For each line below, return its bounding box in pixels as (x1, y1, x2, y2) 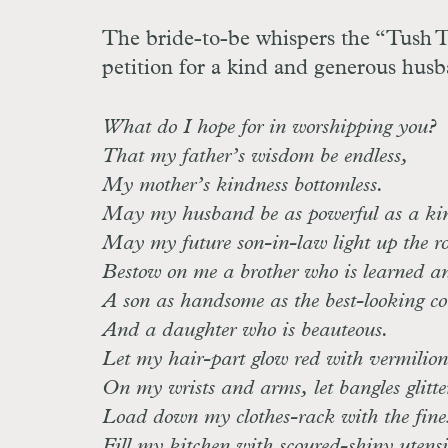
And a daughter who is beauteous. (102, 320, 389, 342)
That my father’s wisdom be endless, (102, 146, 408, 168)
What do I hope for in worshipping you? (102, 117, 437, 139)
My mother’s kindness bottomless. (102, 175, 384, 197)
